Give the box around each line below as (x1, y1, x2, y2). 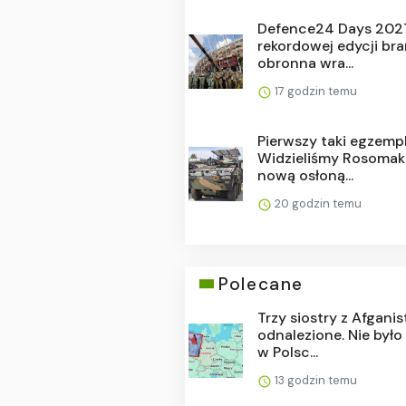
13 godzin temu (272, 372, 358, 388)
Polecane (218, 272, 304, 295)
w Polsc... (257, 342, 319, 362)
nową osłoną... (257, 165, 354, 185)
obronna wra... (257, 53, 354, 72)
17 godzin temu (272, 82, 358, 99)
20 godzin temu (272, 195, 362, 211)
